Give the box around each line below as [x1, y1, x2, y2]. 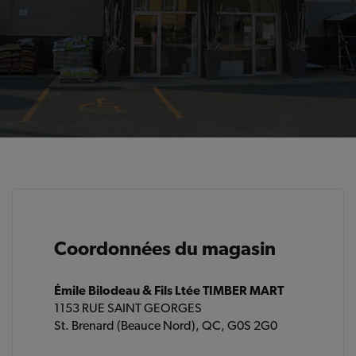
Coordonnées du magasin [54, 237, 277, 260]
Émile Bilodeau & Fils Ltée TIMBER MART [54, 283, 284, 298]
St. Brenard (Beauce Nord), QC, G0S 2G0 [54, 318, 278, 333]
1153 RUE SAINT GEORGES [54, 300, 203, 315]
